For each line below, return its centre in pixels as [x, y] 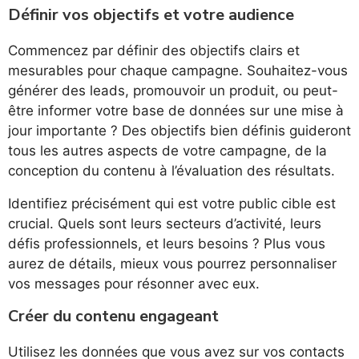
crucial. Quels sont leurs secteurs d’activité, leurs [165, 224]
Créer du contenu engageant [113, 317]
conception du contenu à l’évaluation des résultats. [171, 171]
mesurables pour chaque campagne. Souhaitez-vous [178, 71]
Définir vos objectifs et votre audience [151, 15]
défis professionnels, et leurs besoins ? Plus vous [167, 244]
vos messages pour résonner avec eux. [134, 284]
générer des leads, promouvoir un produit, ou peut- [173, 91]
